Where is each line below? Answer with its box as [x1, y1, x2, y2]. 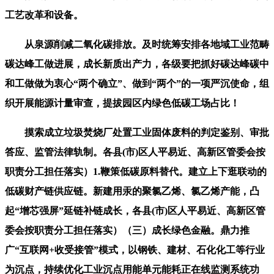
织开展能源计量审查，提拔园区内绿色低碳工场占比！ [5, 97, 240, 108]
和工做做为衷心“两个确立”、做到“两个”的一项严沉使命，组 [5, 78, 269, 89]
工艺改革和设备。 [5, 9, 83, 20]
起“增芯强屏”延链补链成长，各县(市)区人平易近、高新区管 [5, 205, 265, 216]
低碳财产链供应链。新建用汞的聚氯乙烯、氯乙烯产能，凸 [5, 185, 259, 196]
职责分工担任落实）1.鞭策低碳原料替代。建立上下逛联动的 [5, 166, 267, 177]
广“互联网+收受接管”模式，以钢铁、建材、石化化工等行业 [5, 244, 265, 255]
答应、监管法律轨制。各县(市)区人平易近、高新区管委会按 [5, 146, 265, 157]
